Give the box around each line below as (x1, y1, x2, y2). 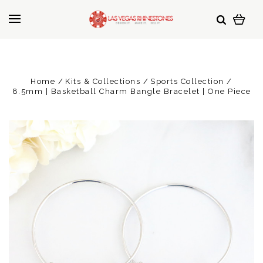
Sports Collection (150, 77, 224, 86)
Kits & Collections (65, 77, 141, 86)
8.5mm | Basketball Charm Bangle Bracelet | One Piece (12, 87, 251, 96)
